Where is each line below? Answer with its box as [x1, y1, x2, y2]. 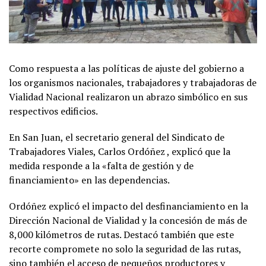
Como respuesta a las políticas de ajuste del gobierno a [9, 62, 244, 75]
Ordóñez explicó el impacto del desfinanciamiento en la [9, 199, 248, 213]
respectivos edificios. [9, 104, 98, 118]
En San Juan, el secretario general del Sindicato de [9, 131, 224, 144]
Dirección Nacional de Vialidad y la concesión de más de [9, 214, 247, 227]
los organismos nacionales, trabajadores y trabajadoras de [9, 76, 256, 90]
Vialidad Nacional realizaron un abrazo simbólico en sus [9, 90, 248, 104]
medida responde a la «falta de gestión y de [9, 159, 194, 173]
